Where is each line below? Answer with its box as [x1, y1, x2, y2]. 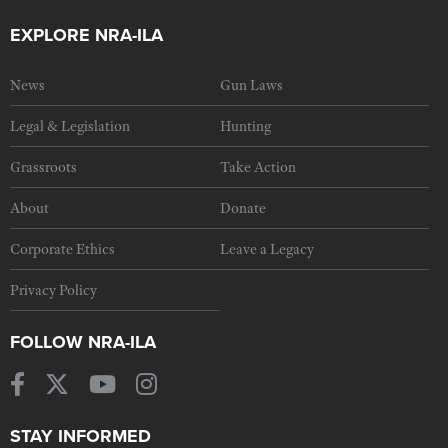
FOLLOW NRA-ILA [10, 330, 156, 353]
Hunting [219, 116, 271, 135]
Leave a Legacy [219, 239, 314, 258]
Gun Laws [219, 75, 283, 94]
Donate [219, 198, 266, 217]
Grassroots [10, 157, 77, 176]
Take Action [219, 157, 296, 176]
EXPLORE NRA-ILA [10, 23, 163, 46]
